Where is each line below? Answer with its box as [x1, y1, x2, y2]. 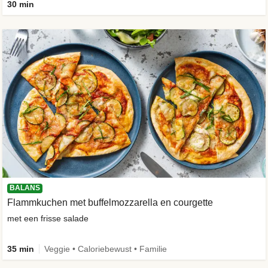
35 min [7, 243, 34, 254]
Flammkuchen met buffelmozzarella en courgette [7, 197, 213, 208]
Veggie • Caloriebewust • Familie [44, 243, 167, 254]
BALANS [10, 183, 40, 192]
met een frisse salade [7, 213, 89, 223]
